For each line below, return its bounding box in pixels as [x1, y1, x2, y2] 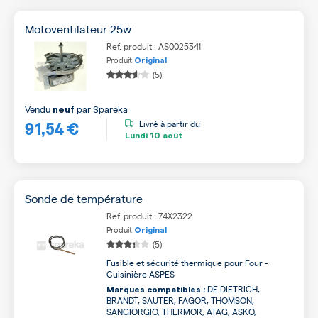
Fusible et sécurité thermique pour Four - [106, 256, 268, 268]
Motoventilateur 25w [25, 21, 131, 36]
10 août [148, 131, 182, 141]
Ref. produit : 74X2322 [106, 209, 192, 221]
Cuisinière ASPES [106, 268, 175, 280]
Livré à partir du [139, 118, 200, 130]
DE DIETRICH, [205, 283, 260, 295]
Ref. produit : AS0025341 [106, 40, 201, 52]
